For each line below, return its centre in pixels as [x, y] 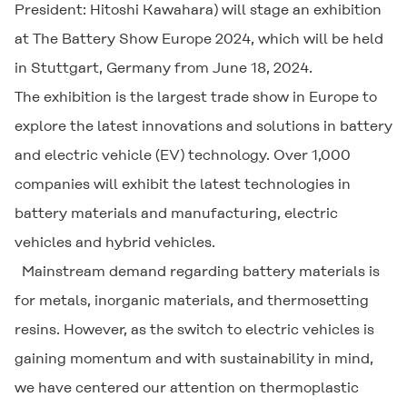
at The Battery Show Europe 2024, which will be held [199, 39]
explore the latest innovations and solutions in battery [203, 126]
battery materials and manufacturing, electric [176, 213]
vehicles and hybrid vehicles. [115, 242]
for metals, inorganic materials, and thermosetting [192, 300]
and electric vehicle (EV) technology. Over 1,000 [183, 155]
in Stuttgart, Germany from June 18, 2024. [164, 68]
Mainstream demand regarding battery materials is [197, 271]
